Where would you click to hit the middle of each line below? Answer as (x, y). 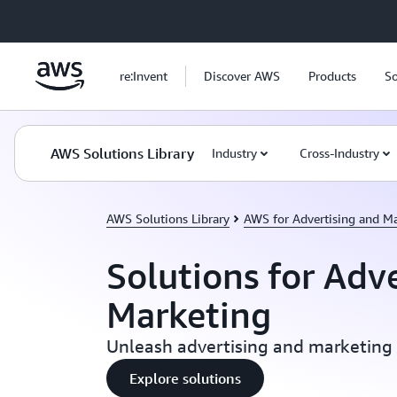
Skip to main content (65, 18)
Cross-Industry (339, 153)
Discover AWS (242, 76)
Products (332, 76)
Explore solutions (185, 378)
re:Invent (144, 76)
